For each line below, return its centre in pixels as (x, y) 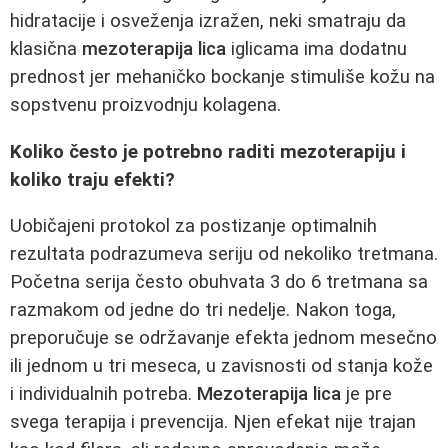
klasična (46, 48)
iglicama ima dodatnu (316, 48)
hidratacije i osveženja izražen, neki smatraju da (208, 20)
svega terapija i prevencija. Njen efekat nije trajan (213, 422)
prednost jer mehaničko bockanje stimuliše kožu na (222, 76)
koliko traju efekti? (92, 179)
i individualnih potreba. (103, 394)
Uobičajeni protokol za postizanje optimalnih (193, 226)
